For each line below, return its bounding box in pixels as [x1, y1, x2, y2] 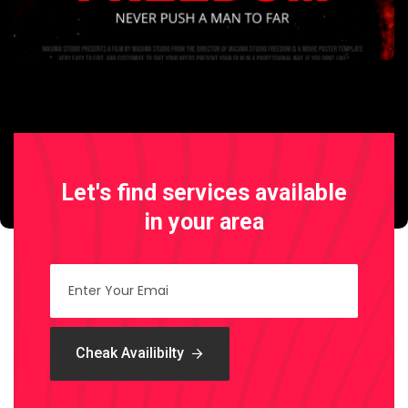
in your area [144, 208, 264, 235]
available [255, 178, 347, 206]
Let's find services [61, 178, 255, 206]
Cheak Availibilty [76, 344, 184, 362]
